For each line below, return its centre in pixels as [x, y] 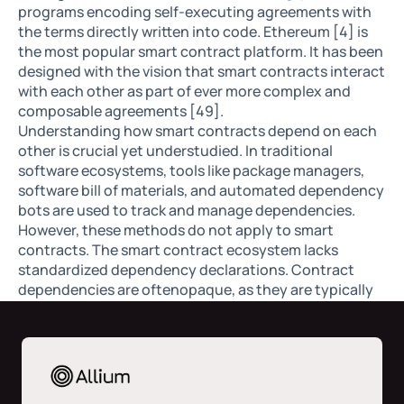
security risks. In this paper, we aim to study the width [197, 349]
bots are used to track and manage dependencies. [187, 211]
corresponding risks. [87, 389]
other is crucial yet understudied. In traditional [175, 151]
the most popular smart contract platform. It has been [201, 52]
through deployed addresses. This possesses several [195, 330]
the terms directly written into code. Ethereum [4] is [193, 32]
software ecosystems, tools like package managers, [191, 171]
